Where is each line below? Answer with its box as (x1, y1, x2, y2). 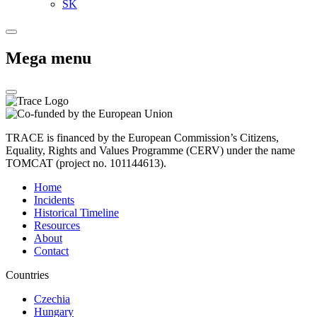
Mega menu (6, 48, 91, 67)
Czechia (34, 292, 70, 305)
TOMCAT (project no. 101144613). (6, 156, 166, 169)
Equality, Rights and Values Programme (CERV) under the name (6, 144, 295, 156)
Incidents (34, 193, 74, 206)
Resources (34, 219, 80, 231)
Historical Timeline (34, 206, 119, 219)
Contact (34, 244, 69, 257)
